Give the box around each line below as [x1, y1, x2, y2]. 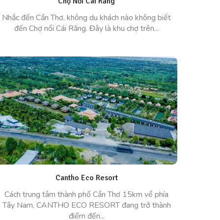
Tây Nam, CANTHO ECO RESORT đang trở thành [2, 200, 171, 211]
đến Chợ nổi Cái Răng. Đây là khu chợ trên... [14, 23, 159, 34]
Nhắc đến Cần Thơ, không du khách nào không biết [2, 12, 171, 23]
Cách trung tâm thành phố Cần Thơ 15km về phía [4, 189, 168, 200]
